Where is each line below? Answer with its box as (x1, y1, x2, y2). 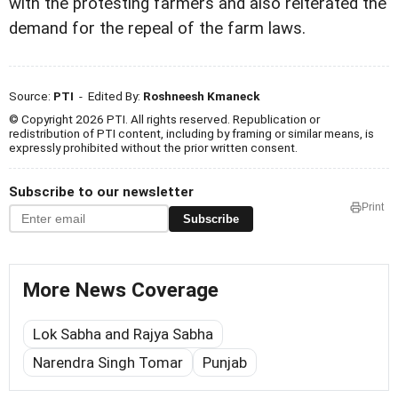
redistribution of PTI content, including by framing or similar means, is (9, 126, 374, 141)
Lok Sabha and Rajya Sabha (33, 325, 213, 344)
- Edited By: (74, 89, 143, 104)
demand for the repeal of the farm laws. (9, 19, 306, 39)
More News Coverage (23, 278, 219, 303)
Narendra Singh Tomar (33, 354, 183, 372)
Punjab (203, 354, 247, 372)
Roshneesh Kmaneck (143, 89, 260, 104)
